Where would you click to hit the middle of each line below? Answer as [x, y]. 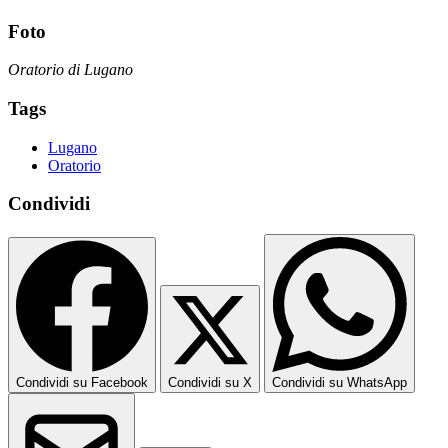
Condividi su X [210, 383]
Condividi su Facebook [82, 383]
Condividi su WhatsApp [339, 383]
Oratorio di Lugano [70, 70]
